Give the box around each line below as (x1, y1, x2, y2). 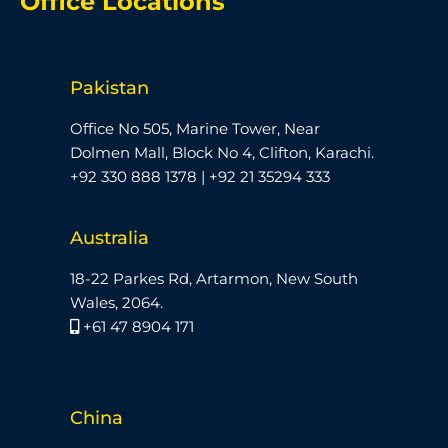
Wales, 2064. (70, 293, 163, 312)
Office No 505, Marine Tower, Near (70, 119, 320, 138)
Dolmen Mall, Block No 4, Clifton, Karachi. (70, 143, 374, 162)
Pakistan (70, 77, 149, 99)
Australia (70, 227, 149, 249)
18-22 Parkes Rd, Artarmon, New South (70, 269, 358, 288)
